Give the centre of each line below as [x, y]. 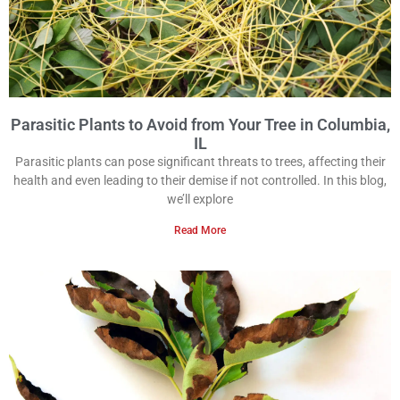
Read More [200, 231]
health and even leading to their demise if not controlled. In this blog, [200, 181]
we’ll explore [200, 200]
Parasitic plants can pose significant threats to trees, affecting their [200, 162]
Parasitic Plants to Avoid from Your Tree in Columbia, [200, 125]
